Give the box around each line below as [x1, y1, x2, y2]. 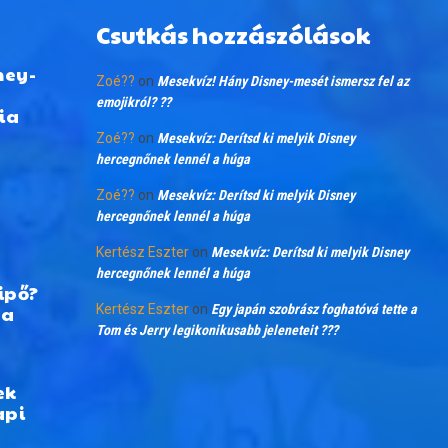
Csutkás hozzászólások [95, 17, 370, 51]
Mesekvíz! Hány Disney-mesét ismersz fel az [156, 73, 409, 89]
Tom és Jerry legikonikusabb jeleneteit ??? [95, 322, 338, 338]
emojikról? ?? [95, 94, 171, 110]
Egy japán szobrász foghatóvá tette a [210, 301, 417, 317]
